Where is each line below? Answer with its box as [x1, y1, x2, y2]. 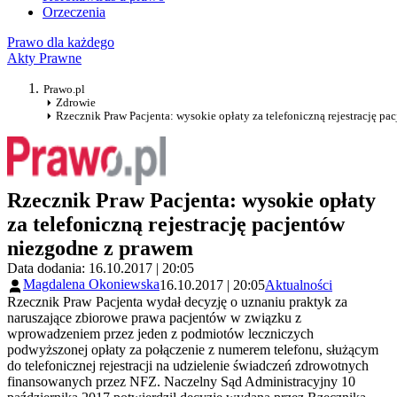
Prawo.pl [43, 82, 85, 97]
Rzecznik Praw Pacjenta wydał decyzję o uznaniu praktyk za [7, 293, 347, 309]
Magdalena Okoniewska [23, 276, 160, 292]
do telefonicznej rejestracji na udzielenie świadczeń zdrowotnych [7, 357, 369, 373]
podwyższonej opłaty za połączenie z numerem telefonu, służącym [7, 341, 378, 357]
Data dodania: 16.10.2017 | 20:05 [7, 261, 194, 276]
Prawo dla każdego [7, 35, 114, 51]
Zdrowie [56, 96, 96, 110]
